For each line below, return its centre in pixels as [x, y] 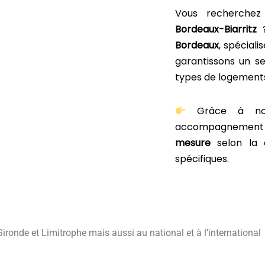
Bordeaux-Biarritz [219, 29]
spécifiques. [202, 159]
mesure [193, 143]
